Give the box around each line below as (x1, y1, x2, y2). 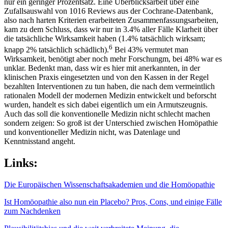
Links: (4, 156, 38, 170)
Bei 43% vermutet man (112, 45, 188, 54)
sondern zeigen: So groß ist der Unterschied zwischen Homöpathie (4, 119, 218, 128)
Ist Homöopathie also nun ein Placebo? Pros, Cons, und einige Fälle (4, 197, 222, 207)
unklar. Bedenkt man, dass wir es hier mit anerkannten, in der (4, 64, 200, 73)
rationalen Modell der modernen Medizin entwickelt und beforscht (4, 91, 216, 100)
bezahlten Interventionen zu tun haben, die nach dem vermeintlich (4, 82, 215, 91)
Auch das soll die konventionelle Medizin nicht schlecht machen (4, 109, 210, 119)
